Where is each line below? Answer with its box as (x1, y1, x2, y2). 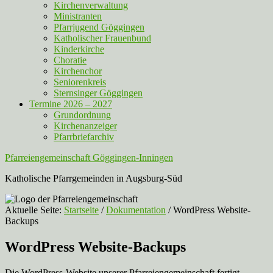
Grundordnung (54, 110, 111, 120)
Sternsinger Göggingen (54, 88, 143, 98)
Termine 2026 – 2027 (29, 99, 112, 109)
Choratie (54, 55, 87, 65)
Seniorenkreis (54, 77, 106, 87)
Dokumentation (106, 205, 166, 215)
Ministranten (54, 11, 102, 21)
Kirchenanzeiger (54, 121, 117, 131)
